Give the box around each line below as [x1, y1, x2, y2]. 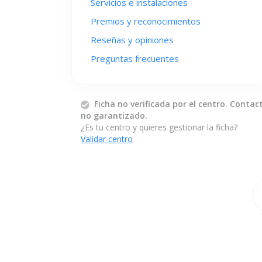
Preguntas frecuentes [91, 53, 179, 64]
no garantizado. [81, 110, 147, 121]
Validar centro [81, 133, 133, 144]
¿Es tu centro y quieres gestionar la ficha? [81, 122, 237, 133]
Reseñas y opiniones [91, 34, 174, 46]
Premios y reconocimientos [91, 15, 201, 27]
